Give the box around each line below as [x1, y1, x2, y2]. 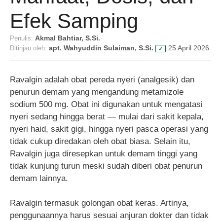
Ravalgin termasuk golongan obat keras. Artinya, [10, 198, 189, 208]
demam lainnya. [10, 173, 68, 183]
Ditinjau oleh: [10, 44, 47, 52]
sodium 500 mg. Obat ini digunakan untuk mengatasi [10, 99, 203, 109]
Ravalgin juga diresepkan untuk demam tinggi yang [10, 148, 197, 158]
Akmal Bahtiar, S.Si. [35, 34, 100, 42]
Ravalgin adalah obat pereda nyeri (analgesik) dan [10, 74, 194, 84]
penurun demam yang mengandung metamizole [10, 87, 184, 97]
